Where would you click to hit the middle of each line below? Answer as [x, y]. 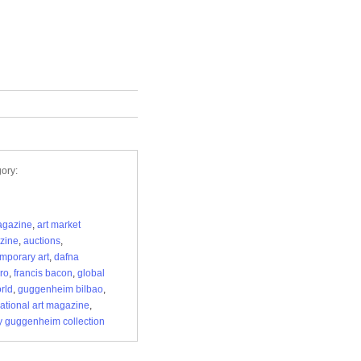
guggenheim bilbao [60, 289]
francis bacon [43, 273]
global [91, 273]
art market [59, 225]
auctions [42, 241]
